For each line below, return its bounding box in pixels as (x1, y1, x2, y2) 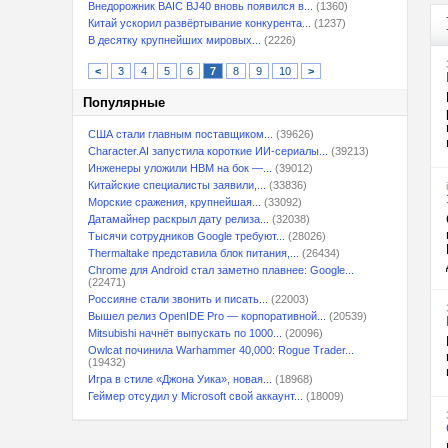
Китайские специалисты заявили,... (88, 179, 266, 191)
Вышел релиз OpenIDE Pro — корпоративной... (88, 310, 326, 322)
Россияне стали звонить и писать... (88, 293, 268, 305)
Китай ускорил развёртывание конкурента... (88, 17, 311, 29)
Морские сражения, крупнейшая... (88, 196, 261, 208)
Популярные (83, 95, 165, 110)
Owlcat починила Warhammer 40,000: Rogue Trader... (88, 344, 354, 356)
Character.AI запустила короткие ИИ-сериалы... (88, 145, 328, 157)
